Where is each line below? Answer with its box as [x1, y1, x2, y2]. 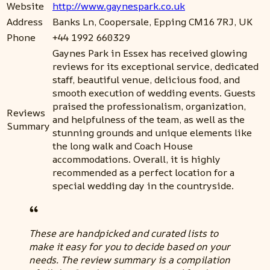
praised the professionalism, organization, [52, 99, 246, 113]
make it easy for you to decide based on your [29, 239, 230, 253]
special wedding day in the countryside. [52, 178, 234, 192]
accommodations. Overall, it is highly [52, 152, 221, 166]
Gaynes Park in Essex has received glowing [52, 46, 247, 60]
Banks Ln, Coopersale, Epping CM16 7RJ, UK [52, 14, 253, 28]
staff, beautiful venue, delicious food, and [52, 72, 240, 86]
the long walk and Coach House [52, 139, 193, 152]
